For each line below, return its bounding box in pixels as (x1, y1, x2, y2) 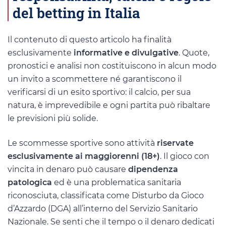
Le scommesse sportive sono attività (8, 138, 157, 148)
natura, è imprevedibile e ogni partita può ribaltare (8, 100, 210, 110)
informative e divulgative (74, 47, 179, 58)
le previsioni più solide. (8, 113, 98, 123)
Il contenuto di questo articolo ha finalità (8, 34, 172, 44)
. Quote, (179, 47, 209, 58)
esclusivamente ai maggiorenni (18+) (8, 151, 160, 161)
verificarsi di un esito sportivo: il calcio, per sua (8, 87, 191, 97)
